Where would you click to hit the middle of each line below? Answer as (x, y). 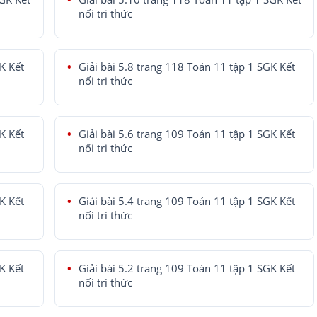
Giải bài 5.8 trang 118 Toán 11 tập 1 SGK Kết (186, 67)
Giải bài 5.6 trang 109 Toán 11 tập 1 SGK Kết (186, 134)
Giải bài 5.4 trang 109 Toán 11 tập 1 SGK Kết (186, 201)
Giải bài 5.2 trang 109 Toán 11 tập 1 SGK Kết (186, 269)
